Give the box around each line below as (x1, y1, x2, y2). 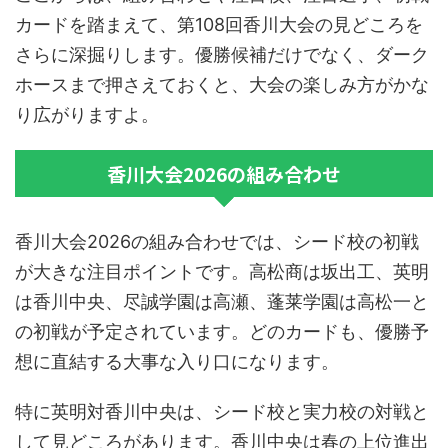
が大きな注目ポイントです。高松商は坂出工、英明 (15, 261, 429, 283)
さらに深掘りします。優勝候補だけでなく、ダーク (15, 44, 429, 66)
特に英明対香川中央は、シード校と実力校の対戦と (15, 401, 429, 423)
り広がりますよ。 (15, 104, 159, 126)
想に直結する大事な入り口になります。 (15, 351, 339, 373)
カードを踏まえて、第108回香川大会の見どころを (15, 14, 423, 36)
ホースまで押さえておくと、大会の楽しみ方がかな (15, 74, 429, 96)
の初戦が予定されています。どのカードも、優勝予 (15, 321, 429, 343)
